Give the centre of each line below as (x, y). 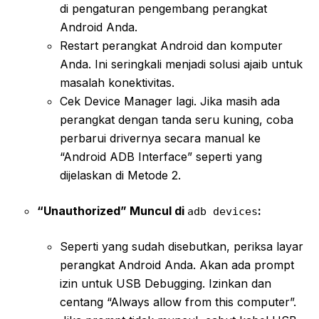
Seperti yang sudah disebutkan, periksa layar (182, 246)
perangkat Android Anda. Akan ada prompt (177, 265)
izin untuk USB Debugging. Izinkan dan (166, 283)
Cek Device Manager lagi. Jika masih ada (170, 101)
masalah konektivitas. (117, 82)
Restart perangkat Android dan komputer (171, 45)
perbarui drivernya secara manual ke (160, 138)
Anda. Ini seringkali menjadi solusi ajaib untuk (181, 64)
